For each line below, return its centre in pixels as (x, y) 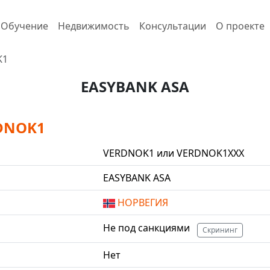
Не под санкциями (148, 228)
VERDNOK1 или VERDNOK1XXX (174, 153)
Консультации (172, 26)
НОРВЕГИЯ (142, 202)
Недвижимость (93, 26)
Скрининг (220, 230)
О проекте (240, 26)
